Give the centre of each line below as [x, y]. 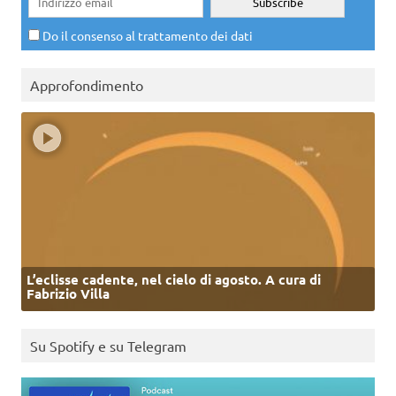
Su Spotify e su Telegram [108, 346]
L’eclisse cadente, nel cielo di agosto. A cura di [174, 279]
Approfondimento [87, 85]
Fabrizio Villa [68, 293]
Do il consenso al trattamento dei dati [146, 36]
